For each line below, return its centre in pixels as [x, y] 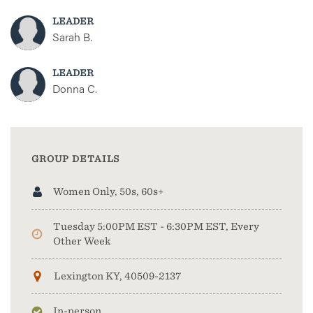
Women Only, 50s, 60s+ [108, 191]
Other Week [82, 241]
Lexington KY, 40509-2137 [117, 276]
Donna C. [75, 88]
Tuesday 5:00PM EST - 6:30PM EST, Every [156, 226]
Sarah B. [72, 37]
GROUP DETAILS [76, 159]
